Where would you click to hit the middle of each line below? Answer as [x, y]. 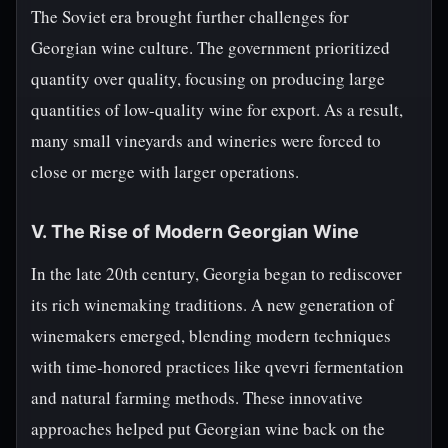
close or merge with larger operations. [165, 171]
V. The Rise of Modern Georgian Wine [195, 231]
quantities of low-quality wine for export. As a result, [217, 109]
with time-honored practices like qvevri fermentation [217, 366]
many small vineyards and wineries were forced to [206, 140]
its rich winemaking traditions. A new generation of [212, 304]
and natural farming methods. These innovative [197, 397]
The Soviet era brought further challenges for [190, 16]
